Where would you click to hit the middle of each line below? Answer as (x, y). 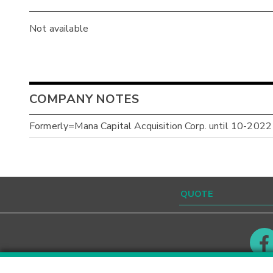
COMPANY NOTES (84, 99)
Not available (59, 28)
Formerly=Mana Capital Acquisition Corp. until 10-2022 (151, 126)
